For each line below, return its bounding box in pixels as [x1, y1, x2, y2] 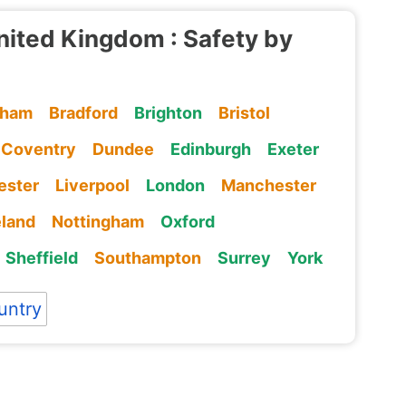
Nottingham [51, 211, 144, 231]
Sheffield [5, 247, 78, 267]
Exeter [266, 139, 319, 159]
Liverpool [54, 175, 130, 195]
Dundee [92, 139, 154, 159]
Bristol [217, 102, 270, 122]
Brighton [133, 102, 202, 122]
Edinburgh [169, 139, 251, 159]
